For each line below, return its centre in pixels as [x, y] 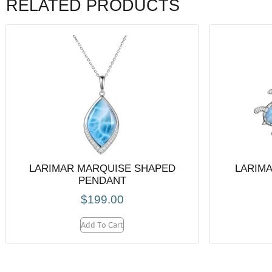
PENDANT [102, 180]
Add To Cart [102, 224]
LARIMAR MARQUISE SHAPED [102, 168]
